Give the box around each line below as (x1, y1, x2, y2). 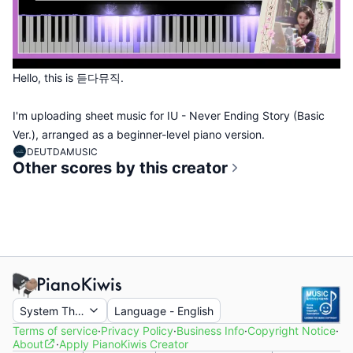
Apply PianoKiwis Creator (59, 337, 188, 351)
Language (114, 303, 166, 318)
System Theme (20, 303, 97, 318)
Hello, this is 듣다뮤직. (13, 71, 124, 84)
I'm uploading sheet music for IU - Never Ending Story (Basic (13, 109, 325, 122)
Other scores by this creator (13, 158, 228, 177)
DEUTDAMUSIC (27, 145, 98, 158)
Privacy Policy (101, 324, 173, 337)
